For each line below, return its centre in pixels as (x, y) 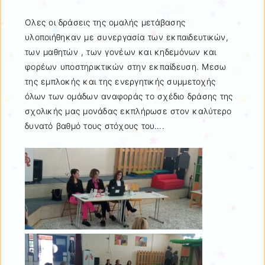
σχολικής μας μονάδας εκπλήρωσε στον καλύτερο (128, 111)
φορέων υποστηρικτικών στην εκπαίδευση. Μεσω (126, 66)
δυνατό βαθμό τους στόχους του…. (95, 125)
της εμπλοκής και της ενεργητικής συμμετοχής (122, 81)
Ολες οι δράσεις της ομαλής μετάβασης (105, 22)
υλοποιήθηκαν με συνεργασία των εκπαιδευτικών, (127, 37)
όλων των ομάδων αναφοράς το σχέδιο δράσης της (129, 96)
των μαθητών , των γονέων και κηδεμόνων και (121, 51)
